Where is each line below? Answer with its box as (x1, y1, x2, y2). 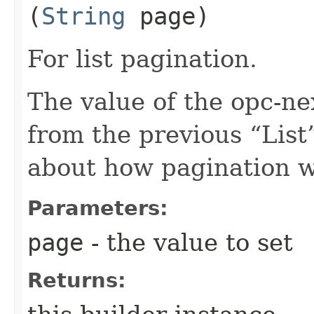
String (41, 1, 125, 30)
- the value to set (83, 228, 293, 257)
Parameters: (27, 196, 168, 220)
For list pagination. (27, 44, 257, 73)
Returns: (27, 268, 126, 292)
